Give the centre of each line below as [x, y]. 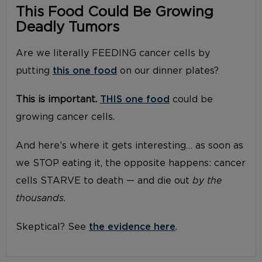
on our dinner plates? [168, 70]
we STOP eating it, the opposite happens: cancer [131, 163]
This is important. [56, 99]
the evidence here [132, 227]
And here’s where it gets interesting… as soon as [130, 145]
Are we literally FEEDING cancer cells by [113, 53]
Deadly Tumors [68, 27]
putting [34, 70]
